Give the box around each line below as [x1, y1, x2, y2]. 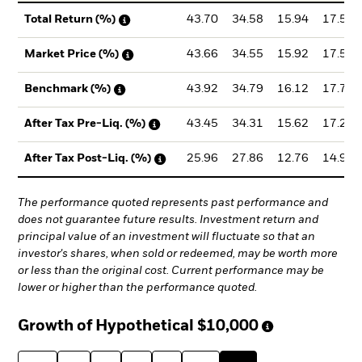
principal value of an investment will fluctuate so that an [18, 230, 315, 242]
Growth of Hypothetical [18, 319, 194, 335]
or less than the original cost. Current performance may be [18, 264, 324, 276]
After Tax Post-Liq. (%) [24, 153, 152, 165]
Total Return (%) [24, 14, 116, 26]
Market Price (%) [24, 48, 120, 61]
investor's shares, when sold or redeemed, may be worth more [18, 247, 338, 259]
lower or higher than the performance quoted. [18, 281, 257, 293]
